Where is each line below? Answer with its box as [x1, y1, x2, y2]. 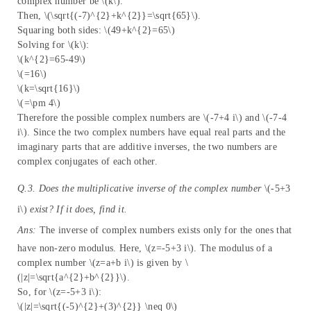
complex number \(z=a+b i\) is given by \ [17, 258, 189, 269]
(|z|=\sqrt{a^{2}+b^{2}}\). [17, 272, 130, 283]
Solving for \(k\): [17, 40, 90, 51]
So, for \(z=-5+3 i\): [17, 287, 102, 298]
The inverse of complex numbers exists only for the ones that [36, 225, 292, 236]
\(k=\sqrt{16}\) [17, 83, 81, 94]
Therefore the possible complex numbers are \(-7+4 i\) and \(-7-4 [17, 112, 287, 124]
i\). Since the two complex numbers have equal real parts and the [17, 127, 286, 138]
